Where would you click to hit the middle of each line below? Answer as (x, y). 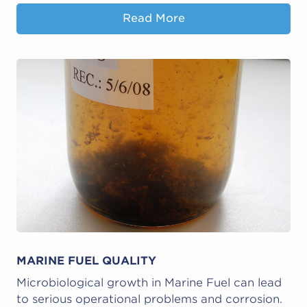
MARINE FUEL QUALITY (86, 260)
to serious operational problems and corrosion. (149, 299)
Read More (153, 19)
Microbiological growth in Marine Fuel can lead (149, 282)
